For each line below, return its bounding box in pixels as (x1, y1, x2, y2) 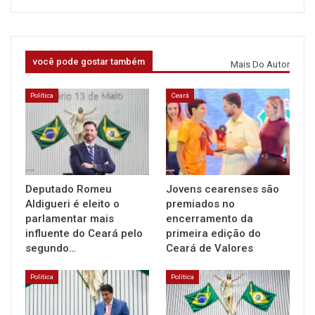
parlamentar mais (25, 212, 114, 225)
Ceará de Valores (166, 241, 253, 255)
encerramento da (166, 212, 253, 225)
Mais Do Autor (231, 59, 290, 70)
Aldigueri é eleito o (25, 197, 120, 210)
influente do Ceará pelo (25, 226, 143, 240)
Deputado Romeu (25, 182, 112, 195)
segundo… (25, 241, 76, 255)
